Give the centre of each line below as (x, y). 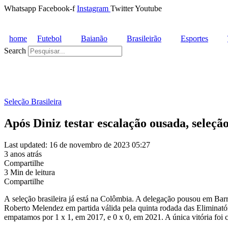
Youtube (148, 8)
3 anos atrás (23, 154)
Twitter (122, 8)
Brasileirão (144, 38)
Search (15, 51)
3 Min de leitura (30, 172)
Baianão (94, 38)
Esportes (194, 38)
